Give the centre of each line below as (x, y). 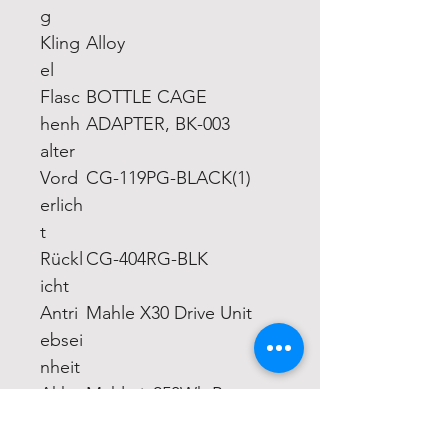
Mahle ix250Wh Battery (177, 393)
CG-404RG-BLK (147, 258)
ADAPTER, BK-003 (158, 123)
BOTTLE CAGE (146, 96)
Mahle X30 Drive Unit (169, 312)
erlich (61, 204)
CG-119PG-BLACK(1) (168, 177)
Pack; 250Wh (136, 420)
